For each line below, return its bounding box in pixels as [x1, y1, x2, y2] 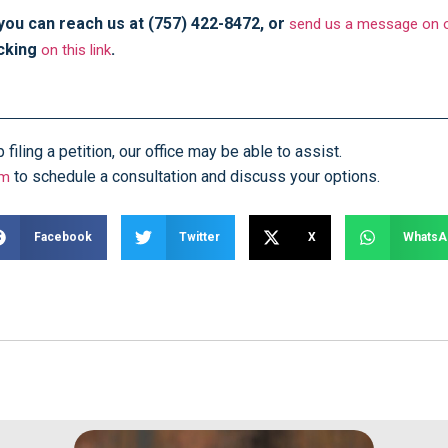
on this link [41, 40, 111, 59]
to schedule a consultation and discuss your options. [10, 166, 380, 186]
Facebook [33, 229, 92, 244]
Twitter [179, 229, 220, 244]
